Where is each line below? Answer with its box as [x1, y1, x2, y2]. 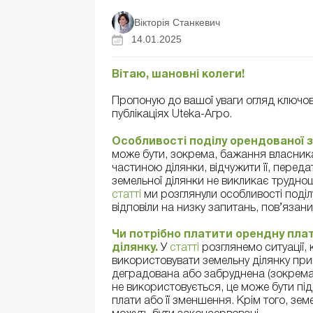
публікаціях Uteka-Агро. [112, 110, 232, 120]
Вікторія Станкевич [134, 17, 220, 28]
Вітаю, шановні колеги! [112, 70, 245, 80]
